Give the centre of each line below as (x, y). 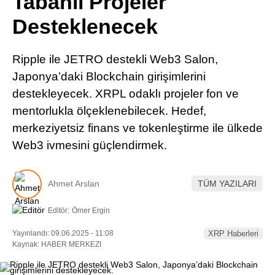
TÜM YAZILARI (227, 184)
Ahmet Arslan (74, 184)
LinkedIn (203, 50)
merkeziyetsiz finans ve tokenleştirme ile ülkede (137, 128)
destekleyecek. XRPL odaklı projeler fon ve (126, 94)
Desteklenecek (85, 26)
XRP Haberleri (233, 233)
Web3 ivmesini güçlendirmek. (90, 145)
